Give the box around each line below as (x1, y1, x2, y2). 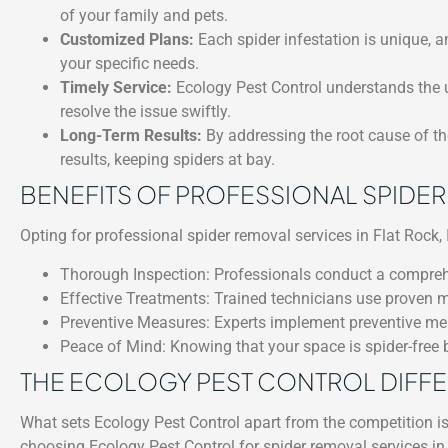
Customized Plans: (60, 30, 194, 50)
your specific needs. (60, 54, 199, 74)
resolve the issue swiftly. (60, 102, 231, 122)
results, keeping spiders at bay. (60, 150, 275, 170)
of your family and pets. (60, 6, 228, 26)
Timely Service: (60, 78, 172, 98)
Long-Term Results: (60, 126, 202, 146)
